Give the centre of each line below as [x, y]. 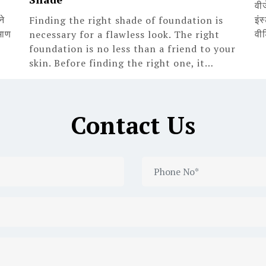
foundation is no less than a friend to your [132, 49]
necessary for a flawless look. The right [124, 35]
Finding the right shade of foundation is [126, 20]
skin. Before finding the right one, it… [121, 63]
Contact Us [133, 125]
